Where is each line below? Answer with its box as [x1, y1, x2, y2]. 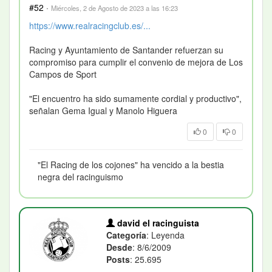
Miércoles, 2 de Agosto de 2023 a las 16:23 [51, 2, 178, 13]
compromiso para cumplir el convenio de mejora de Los [29, 55, 243, 68]
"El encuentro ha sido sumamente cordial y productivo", [29, 92, 242, 104]
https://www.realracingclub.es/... [29, 19, 151, 32]
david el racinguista [115, 216, 200, 229]
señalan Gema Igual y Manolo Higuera [29, 104, 177, 117]
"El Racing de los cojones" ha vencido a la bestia [38, 158, 224, 171]
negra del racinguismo [38, 170, 123, 183]
